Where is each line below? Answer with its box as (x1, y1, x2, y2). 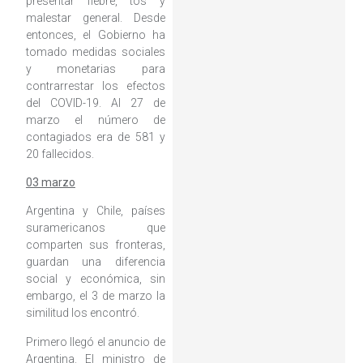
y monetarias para (25, 62, 165, 75)
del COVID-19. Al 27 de (25, 96, 165, 109)
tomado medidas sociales (25, 45, 165, 58)
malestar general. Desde (25, 11, 165, 24)
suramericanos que (25, 221, 165, 235)
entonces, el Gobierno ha (25, 28, 165, 41)
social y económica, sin (25, 272, 165, 286)
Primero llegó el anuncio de (25, 335, 165, 348)
